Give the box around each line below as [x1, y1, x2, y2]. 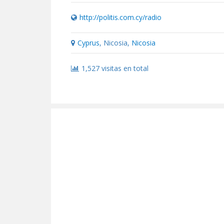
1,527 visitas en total [81, 63, 148, 73]
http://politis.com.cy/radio [79, 12, 161, 22]
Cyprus [77, 38, 99, 47]
